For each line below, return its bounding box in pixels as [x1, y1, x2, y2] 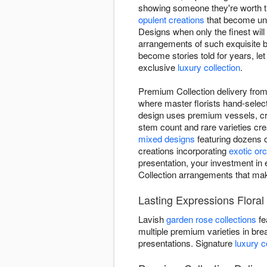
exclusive [138, 61, 178, 74]
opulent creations [138, 13, 204, 26]
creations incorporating [138, 144, 229, 157]
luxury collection [178, 61, 240, 74]
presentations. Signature [138, 237, 235, 250]
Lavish [138, 213, 166, 226]
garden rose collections [166, 213, 256, 226]
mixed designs [138, 132, 195, 145]
